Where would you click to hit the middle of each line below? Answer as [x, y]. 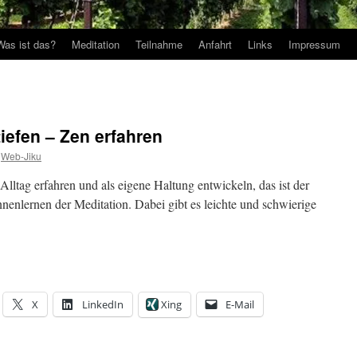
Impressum [314, 44]
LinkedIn [103, 304]
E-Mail [240, 304]
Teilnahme [159, 44]
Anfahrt [215, 44]
